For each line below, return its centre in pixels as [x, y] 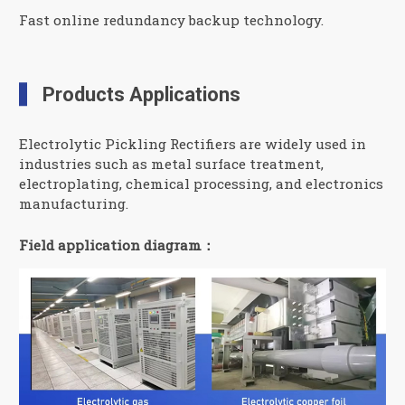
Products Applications [141, 94]
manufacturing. [74, 204]
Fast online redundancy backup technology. [172, 20]
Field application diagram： [118, 245]
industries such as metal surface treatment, [172, 164]
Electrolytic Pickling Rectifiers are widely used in [193, 144]
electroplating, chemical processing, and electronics [202, 184]
